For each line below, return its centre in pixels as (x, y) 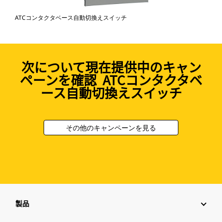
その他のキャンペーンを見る (111, 128)
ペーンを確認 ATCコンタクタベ (111, 80)
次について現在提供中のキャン (111, 67)
